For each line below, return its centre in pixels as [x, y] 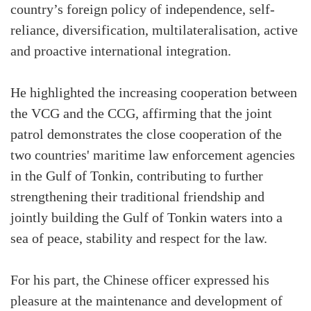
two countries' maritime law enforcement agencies [153, 155]
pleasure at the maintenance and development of [146, 301]
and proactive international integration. [121, 51]
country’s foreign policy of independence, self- [143, 10]
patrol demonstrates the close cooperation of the [146, 135]
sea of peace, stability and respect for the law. [139, 239]
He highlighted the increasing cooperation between [154, 93]
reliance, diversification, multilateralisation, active [154, 31]
